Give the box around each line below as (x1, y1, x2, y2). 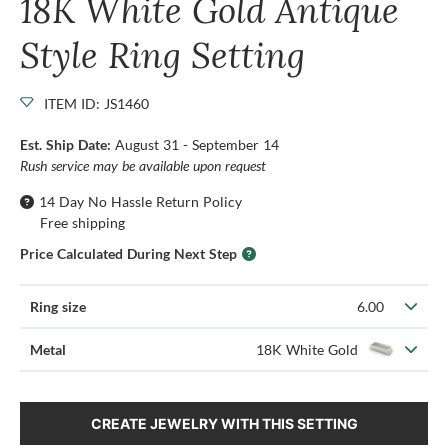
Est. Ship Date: (20, 135, 115, 153)
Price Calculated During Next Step (20, 244, 237, 262)
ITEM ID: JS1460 (44, 94, 149, 112)
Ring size (30, 297, 86, 315)
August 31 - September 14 (115, 135, 279, 153)
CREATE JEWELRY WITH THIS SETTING (90, 414, 358, 432)
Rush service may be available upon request (20, 156, 266, 174)
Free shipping (40, 213, 125, 231)
